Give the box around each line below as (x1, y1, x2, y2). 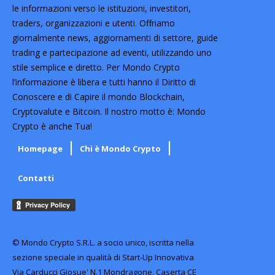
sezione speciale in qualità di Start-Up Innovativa (12, 251, 194, 263)
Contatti (18, 172, 54, 184)
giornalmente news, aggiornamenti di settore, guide (12, 31, 218, 44)
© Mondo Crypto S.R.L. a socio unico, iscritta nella (12, 236, 194, 248)
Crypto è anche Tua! (12, 120, 92, 132)
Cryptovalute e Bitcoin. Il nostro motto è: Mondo (12, 105, 206, 117)
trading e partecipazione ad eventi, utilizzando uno (12, 46, 212, 58)
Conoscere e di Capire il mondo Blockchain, (12, 90, 185, 103)
